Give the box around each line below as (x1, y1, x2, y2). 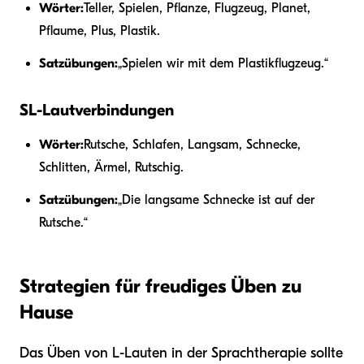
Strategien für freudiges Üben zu (19, 275, 301, 298)
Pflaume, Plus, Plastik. (39, 24, 160, 39)
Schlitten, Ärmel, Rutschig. (39, 160, 184, 175)
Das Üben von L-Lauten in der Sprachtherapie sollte (19, 344, 343, 362)
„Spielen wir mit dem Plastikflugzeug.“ (118, 56, 328, 71)
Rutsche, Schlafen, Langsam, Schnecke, (84, 137, 301, 153)
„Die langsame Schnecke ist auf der (118, 193, 314, 208)
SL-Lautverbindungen (19, 101, 174, 120)
